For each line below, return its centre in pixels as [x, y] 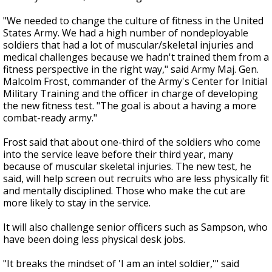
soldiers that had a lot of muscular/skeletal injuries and [128, 45]
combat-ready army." [50, 118]
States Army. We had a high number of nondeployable [126, 33]
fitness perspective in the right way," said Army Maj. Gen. [131, 69]
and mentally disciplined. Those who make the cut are [124, 191]
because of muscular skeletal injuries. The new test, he [127, 166]
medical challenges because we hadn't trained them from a [136, 57]
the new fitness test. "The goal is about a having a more [130, 106]
